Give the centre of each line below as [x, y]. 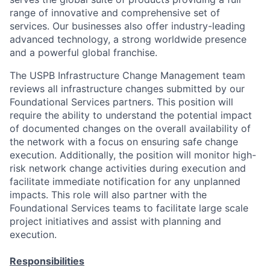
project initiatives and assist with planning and [115, 221]
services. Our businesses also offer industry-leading [127, 26]
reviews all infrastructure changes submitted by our [127, 89]
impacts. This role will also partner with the [108, 195]
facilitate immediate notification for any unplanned [125, 181]
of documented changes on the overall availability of [130, 128]
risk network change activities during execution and [128, 168]
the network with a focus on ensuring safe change [124, 142]
